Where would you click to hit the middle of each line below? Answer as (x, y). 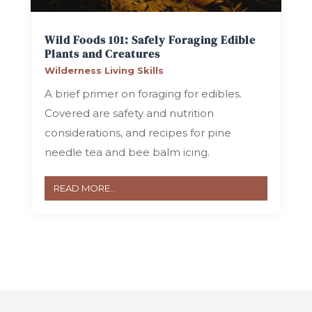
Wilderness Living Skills (104, 70)
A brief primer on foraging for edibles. (143, 93)
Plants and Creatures (102, 53)
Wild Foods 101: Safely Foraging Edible (150, 39)
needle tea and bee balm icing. (127, 152)
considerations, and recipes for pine (138, 132)
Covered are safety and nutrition (129, 113)
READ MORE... (85, 188)
